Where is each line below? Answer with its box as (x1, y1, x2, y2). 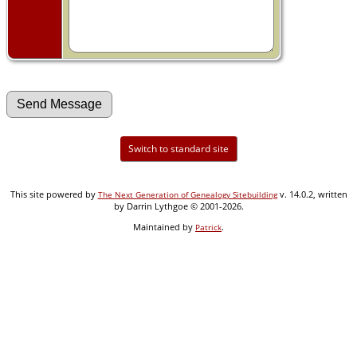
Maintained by (133, 220, 195, 233)
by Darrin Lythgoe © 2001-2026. (113, 199, 244, 212)
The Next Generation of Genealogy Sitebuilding (97, 188, 277, 200)
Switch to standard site (125, 141, 231, 155)
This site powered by (10, 187, 98, 200)
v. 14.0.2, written (277, 187, 347, 200)
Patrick (195, 221, 222, 233)
